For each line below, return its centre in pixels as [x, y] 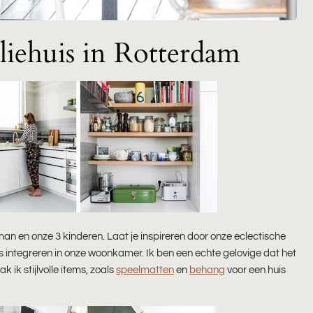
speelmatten [145, 270]
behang [207, 270]
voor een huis [255, 270]
